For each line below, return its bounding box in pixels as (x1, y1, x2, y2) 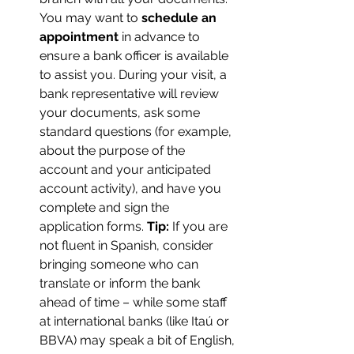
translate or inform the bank (40, 276, 203, 291)
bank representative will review (40, 86, 222, 101)
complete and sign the (40, 200, 172, 215)
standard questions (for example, (40, 124, 235, 139)
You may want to (40, 10, 141, 25)
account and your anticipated (40, 162, 214, 177)
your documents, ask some (40, 105, 203, 120)
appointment (40, 29, 119, 44)
